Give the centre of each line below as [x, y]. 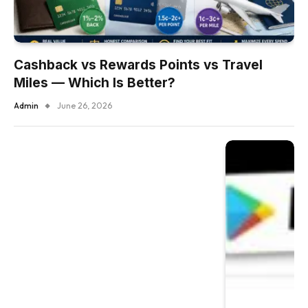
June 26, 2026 [85, 105]
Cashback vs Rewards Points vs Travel [138, 65]
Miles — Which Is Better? [95, 82]
